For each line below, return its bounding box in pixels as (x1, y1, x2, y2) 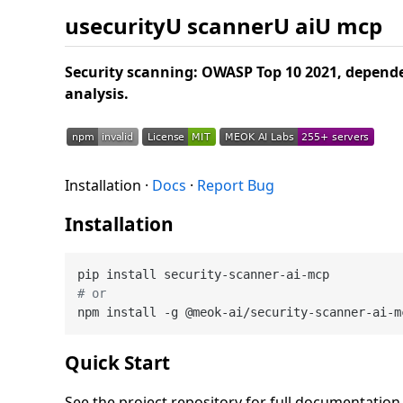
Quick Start (65, 350, 170, 376)
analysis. (65, 83, 129, 103)
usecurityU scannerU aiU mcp (65, 10, 382, 40)
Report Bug (197, 175, 274, 195)
